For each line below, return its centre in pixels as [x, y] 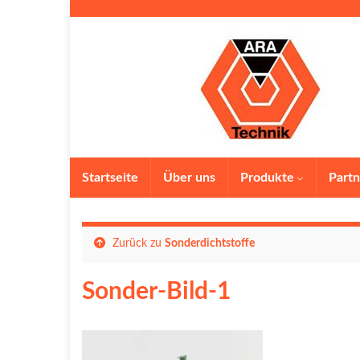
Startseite [110, 178]
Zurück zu [137, 243]
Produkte [269, 178]
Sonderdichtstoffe [210, 243]
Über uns [189, 178]
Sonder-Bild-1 [156, 292]
